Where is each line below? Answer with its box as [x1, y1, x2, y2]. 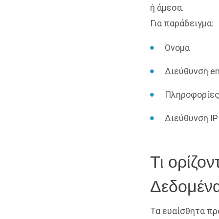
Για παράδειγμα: [150, 18, 214, 28]
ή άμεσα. [150, 2, 184, 13]
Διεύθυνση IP [165, 113, 218, 123]
